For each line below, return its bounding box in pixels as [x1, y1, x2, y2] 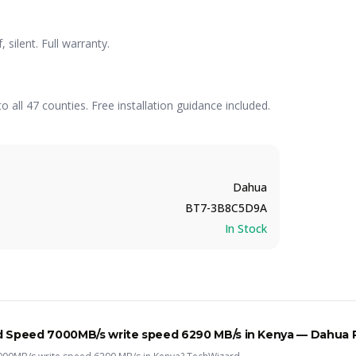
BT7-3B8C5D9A [185, 200, 267, 215]
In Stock [225, 221, 267, 236]
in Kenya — [241, 327, 311, 342]
